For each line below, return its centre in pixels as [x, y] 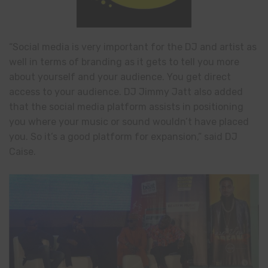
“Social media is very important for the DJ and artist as [133, 47]
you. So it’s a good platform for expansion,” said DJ [123, 136]
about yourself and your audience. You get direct [120, 77]
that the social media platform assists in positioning [126, 106]
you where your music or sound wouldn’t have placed [129, 121]
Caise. [22, 151]
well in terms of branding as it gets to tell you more [124, 62]
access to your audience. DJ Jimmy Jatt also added [126, 92]
